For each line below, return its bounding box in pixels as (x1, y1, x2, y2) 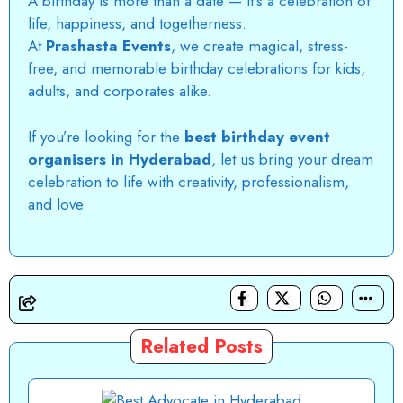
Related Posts (140, 333, 263, 361)
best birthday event (184, 125, 330, 148)
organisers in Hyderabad (28, 148, 211, 170)
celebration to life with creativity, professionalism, (28, 170, 349, 193)
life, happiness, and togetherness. (28, 13, 246, 35)
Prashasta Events (46, 35, 171, 58)
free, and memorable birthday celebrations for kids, (28, 58, 365, 80)
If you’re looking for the (28, 125, 184, 148)
